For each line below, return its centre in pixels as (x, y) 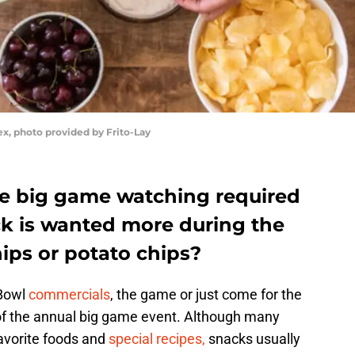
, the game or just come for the (206, 295)
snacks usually (253, 339)
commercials (69, 295)
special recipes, (157, 339)
